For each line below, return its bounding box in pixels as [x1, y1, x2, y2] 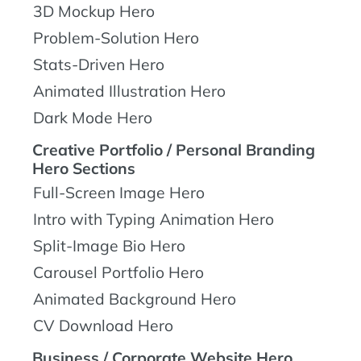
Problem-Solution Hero [33, 27, 199, 48]
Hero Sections [32, 158, 135, 178]
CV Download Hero [33, 315, 173, 335]
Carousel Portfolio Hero [33, 262, 204, 282]
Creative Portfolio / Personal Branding [32, 139, 315, 160]
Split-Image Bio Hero [33, 235, 185, 255]
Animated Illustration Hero [33, 81, 226, 101]
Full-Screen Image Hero [33, 182, 205, 202]
